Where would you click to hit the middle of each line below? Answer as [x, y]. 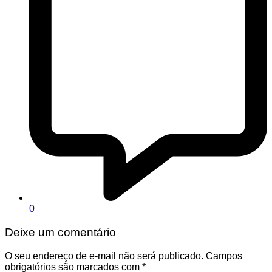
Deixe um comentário [60, 232]
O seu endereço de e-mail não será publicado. [104, 256]
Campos [224, 256]
